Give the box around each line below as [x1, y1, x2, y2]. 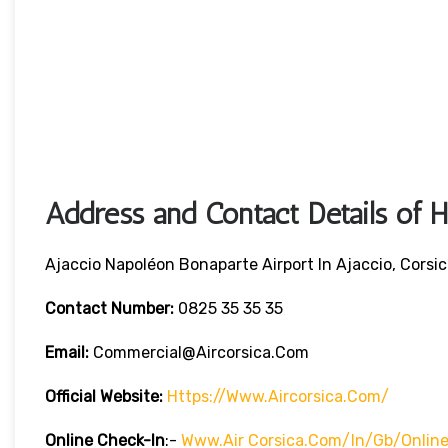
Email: [45, 343, 93, 363]
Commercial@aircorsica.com [93, 343, 309, 363]
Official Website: [45, 387, 163, 407]
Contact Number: [45, 299, 174, 319]
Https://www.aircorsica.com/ [167, 387, 389, 407]
